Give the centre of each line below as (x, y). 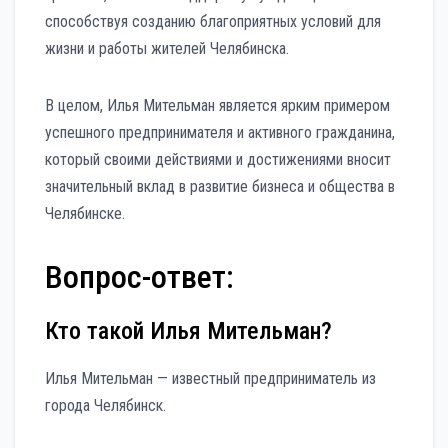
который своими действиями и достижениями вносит (218, 160)
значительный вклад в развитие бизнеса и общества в (220, 187)
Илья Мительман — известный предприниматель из (210, 378)
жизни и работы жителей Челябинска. (167, 49)
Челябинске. (85, 214)
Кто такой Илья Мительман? (188, 330)
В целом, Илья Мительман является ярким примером (217, 106)
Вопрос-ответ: (139, 277)
